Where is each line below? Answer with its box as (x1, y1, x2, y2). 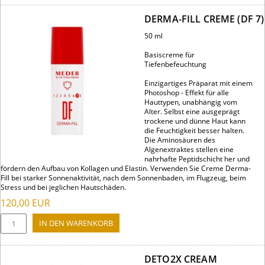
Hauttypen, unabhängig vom (144, 97, 237, 108)
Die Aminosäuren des (144, 135, 215, 146)
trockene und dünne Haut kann (144, 116, 245, 127)
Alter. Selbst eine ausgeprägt (144, 106, 240, 117)
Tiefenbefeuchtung (144, 59, 206, 70)
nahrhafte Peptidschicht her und (144, 154, 250, 164)
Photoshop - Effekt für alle (144, 88, 229, 98)
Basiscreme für (144, 50, 195, 60)
